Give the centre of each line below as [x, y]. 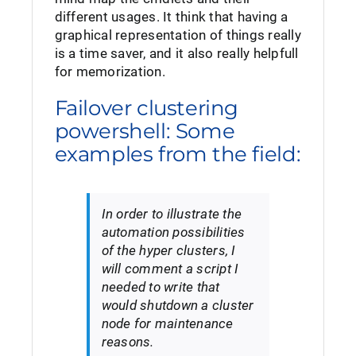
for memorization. [110, 72]
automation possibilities [173, 232]
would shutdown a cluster [178, 306]
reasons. [128, 342]
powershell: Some [145, 132]
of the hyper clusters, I [168, 251]
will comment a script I [170, 269]
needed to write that [161, 287]
